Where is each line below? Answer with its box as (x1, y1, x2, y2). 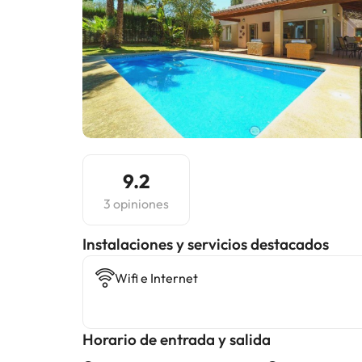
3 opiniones (103, 196, 169, 212)
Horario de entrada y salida (82, 330, 271, 349)
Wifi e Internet (115, 270, 198, 286)
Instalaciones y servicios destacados (82, 234, 329, 254)
